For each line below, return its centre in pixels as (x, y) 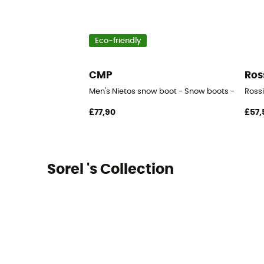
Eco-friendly (118, 41)
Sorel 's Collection (110, 169)
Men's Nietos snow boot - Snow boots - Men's (174, 92)
